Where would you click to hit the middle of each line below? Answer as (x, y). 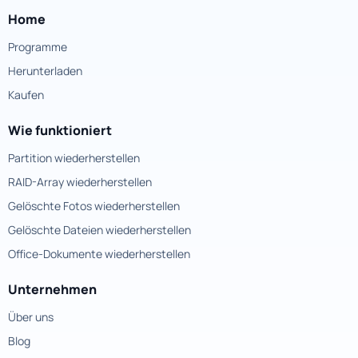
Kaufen (26, 94)
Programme (38, 46)
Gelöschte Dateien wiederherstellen (99, 229)
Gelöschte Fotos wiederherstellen (94, 205)
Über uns (31, 316)
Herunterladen (45, 70)
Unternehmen (52, 289)
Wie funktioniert (60, 130)
